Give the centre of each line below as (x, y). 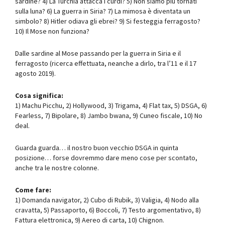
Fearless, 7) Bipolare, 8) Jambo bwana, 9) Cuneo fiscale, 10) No (109, 115)
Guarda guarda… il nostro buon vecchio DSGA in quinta (97, 147)
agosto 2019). (35, 73)
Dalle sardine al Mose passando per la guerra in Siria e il (98, 53)
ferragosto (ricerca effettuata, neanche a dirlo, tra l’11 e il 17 (106, 63)
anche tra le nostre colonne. (57, 167)
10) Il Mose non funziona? (52, 31)
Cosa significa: (39, 95)
